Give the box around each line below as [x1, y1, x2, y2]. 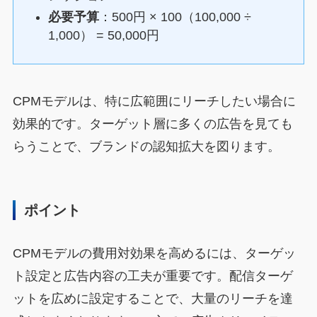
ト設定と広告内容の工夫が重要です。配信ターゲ [12, 268, 293, 283]
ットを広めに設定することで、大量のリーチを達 [12, 291, 293, 306]
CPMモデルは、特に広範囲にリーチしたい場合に [12, 93, 296, 108]
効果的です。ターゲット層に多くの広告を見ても [12, 116, 293, 131]
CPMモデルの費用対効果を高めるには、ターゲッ [12, 246, 296, 260]
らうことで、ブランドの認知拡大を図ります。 [12, 139, 280, 154]
